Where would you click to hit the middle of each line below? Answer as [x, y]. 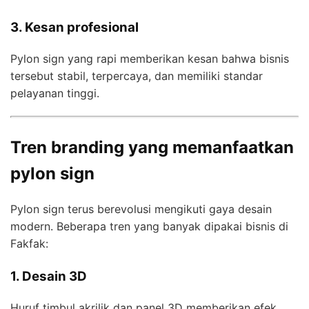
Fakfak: [29, 243]
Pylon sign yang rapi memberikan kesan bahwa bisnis [150, 59]
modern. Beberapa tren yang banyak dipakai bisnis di [149, 226]
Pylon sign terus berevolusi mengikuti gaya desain [141, 209]
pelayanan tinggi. [55, 93]
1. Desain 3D [49, 276]
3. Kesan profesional [74, 28]
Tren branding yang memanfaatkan [152, 148]
